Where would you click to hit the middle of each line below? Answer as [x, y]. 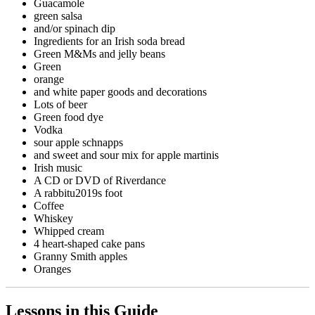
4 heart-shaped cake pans [89, 243]
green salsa [58, 15]
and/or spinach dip [75, 28]
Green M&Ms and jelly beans [99, 53]
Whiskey [53, 218]
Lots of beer [60, 104]
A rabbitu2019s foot [78, 193]
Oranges [52, 269]
